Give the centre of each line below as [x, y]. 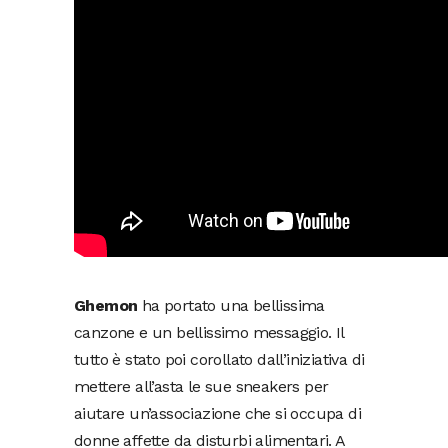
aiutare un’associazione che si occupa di [217, 413]
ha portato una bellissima [231, 305]
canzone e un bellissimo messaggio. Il [209, 332]
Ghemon [106, 305]
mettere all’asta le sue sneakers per [201, 386]
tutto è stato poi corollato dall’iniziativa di [219, 359]
